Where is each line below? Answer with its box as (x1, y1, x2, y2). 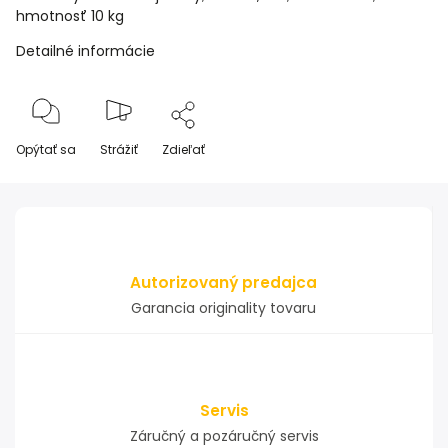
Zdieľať (162, 141, 205, 158)
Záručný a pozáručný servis (129, 426, 319, 446)
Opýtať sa (16, 141, 76, 158)
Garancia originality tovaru (131, 298, 316, 318)
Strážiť (99, 141, 138, 158)
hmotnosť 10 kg (16, 6, 124, 26)
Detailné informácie (16, 41, 155, 61)
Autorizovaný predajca (130, 272, 317, 293)
